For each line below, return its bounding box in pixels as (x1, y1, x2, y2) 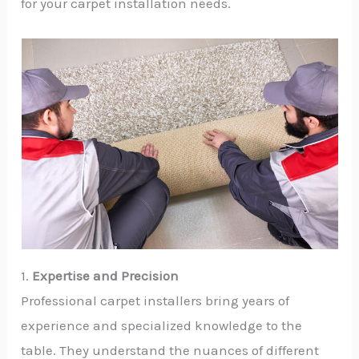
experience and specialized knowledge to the (21, 317, 303, 333)
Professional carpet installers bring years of (21, 292, 290, 309)
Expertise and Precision (32, 267, 179, 284)
